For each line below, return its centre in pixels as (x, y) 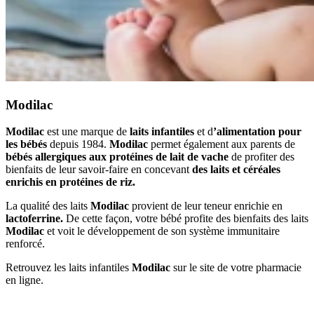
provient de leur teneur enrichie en (207, 206)
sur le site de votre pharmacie (237, 268)
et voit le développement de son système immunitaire (163, 231)
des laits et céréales (236, 170)
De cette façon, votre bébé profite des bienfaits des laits (187, 219)
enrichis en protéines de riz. (70, 182)
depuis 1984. (78, 144)
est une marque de (88, 132)
